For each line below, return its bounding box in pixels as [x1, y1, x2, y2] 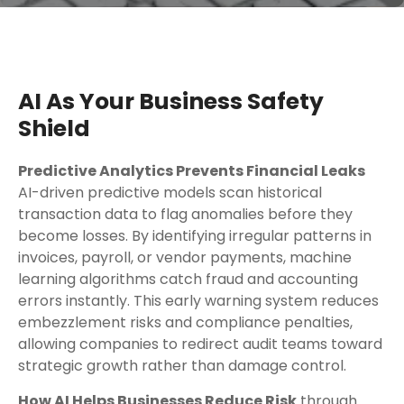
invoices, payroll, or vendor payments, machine [18, 247, 352, 268]
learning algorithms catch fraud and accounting [18, 269, 358, 289]
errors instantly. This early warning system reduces [18, 290, 379, 311]
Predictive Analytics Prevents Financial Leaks [18, 161, 365, 181]
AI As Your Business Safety [18, 86, 324, 117]
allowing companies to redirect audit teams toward [18, 334, 382, 354]
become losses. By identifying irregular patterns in [18, 225, 372, 246]
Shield [18, 113, 90, 144]
